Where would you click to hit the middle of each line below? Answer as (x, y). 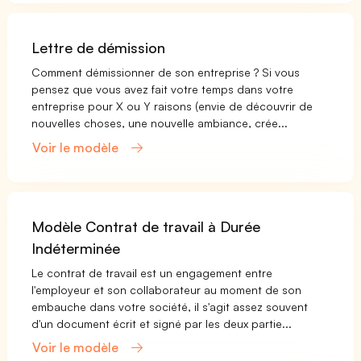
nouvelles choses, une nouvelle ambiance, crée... (160, 123)
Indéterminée (76, 248)
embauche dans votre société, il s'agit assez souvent (170, 306)
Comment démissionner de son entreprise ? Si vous (166, 73)
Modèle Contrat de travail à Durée (146, 226)
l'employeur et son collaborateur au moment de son (167, 289)
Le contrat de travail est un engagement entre (152, 272)
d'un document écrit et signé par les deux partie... (162, 323)
